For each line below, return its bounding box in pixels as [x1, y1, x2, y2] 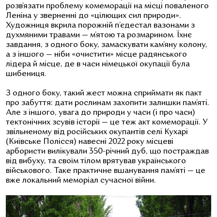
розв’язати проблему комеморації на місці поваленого [6, 2, 209, 10]
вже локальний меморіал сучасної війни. [6, 176, 156, 185]
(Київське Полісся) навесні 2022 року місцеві [6, 138, 173, 146]
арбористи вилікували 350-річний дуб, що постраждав [6, 147, 209, 155]
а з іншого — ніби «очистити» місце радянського [6, 50, 187, 59]
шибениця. [6, 70, 48, 78]
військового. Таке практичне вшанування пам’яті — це [6, 167, 205, 175]
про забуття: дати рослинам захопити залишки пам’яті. [6, 99, 209, 107]
